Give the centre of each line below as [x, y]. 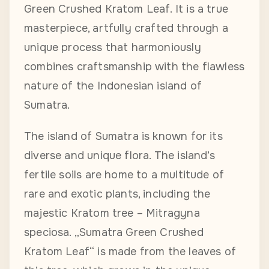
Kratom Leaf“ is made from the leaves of [130, 252]
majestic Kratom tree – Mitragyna [112, 213]
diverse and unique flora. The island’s [119, 156]
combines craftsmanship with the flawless [134, 67]
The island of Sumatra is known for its [123, 137]
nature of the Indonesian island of [113, 86]
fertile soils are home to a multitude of [124, 175]
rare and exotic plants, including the [117, 194]
